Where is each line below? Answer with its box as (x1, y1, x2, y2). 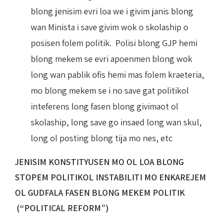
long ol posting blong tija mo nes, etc (31, 132, 172, 144)
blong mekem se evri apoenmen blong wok (31, 53, 192, 64)
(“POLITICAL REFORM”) (15, 202, 109, 214)
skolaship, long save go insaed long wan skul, (31, 116, 202, 128)
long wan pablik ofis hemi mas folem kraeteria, (31, 68, 204, 80)
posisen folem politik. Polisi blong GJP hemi (31, 37, 197, 49)
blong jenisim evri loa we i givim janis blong (31, 5, 193, 17)
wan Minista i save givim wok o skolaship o (31, 21, 188, 33)
